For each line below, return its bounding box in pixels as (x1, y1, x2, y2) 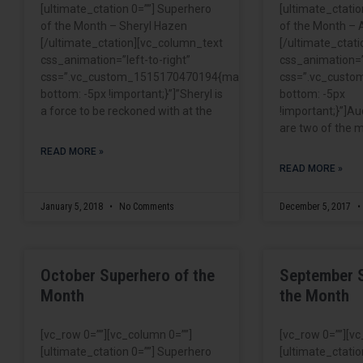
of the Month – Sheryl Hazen (41, 19, 187, 32)
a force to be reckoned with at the (41, 104, 212, 117)
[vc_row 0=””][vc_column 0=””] (41, 327, 192, 341)
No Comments (117, 200, 174, 212)
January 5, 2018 (41, 200, 105, 212)
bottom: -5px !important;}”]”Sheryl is (41, 87, 223, 100)
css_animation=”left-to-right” (41, 53, 190, 66)
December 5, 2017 (280, 200, 354, 212)
